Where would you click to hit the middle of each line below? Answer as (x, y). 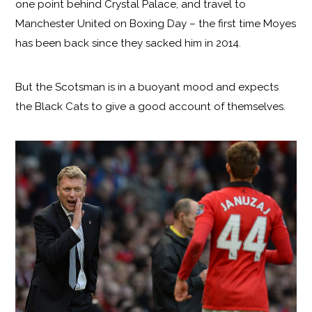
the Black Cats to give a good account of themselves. (151, 107)
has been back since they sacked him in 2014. (128, 44)
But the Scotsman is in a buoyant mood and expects (147, 87)
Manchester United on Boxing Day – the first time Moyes (156, 24)
